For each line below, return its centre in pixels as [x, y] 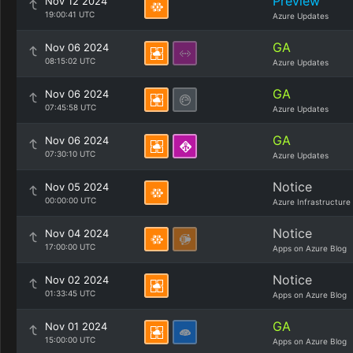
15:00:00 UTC [70, 340]
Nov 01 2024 [76, 326]
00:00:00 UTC [71, 200]
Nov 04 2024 [77, 233]
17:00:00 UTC [70, 247]
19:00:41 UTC [70, 14]
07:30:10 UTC [70, 154]
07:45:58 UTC [71, 107]
